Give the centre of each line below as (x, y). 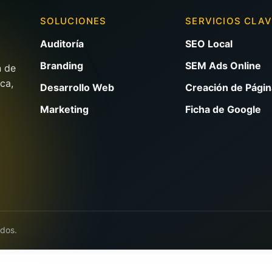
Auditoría (62, 43)
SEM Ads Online (223, 65)
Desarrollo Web (77, 87)
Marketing (64, 109)
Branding (61, 65)
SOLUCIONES (73, 21)
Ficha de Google (223, 109)
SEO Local (209, 43)
